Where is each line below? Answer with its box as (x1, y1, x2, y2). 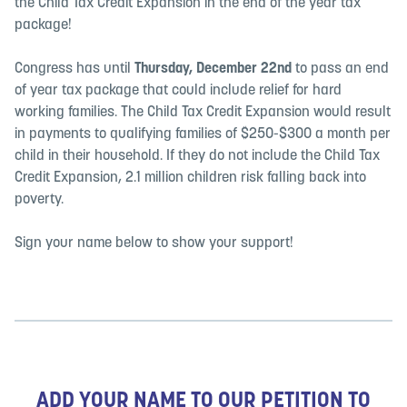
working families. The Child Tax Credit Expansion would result (15, 105, 391, 120)
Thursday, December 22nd (134, 62, 292, 76)
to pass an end (292, 62, 389, 76)
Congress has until (15, 62, 134, 76)
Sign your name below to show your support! (15, 236, 293, 251)
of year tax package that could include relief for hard (15, 84, 342, 98)
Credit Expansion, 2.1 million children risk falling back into (15, 171, 366, 185)
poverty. (15, 193, 67, 207)
